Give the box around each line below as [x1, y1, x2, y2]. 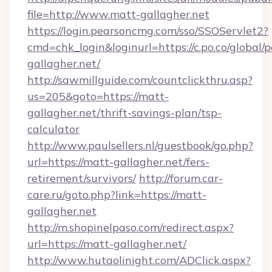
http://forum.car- [139, 171, 223, 185]
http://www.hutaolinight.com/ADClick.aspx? [27, 253, 251, 267]
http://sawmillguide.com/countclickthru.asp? [27, 73, 253, 87]
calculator [27, 122, 80, 136]
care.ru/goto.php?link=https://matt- [27, 188, 206, 202]
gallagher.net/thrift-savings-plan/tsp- [27, 106, 222, 120]
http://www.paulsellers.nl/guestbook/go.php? [27, 138, 253, 152]
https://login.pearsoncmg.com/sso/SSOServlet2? [27, 24, 268, 38]
